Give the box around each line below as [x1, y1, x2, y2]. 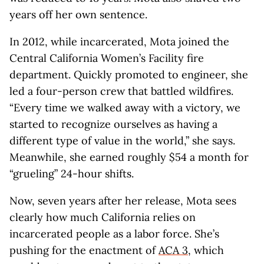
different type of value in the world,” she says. [9, 134, 235, 147]
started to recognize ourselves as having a [9, 117, 217, 131]
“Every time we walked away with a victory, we [9, 101, 240, 114]
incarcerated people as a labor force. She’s [9, 227, 219, 240]
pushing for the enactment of [9, 243, 159, 257]
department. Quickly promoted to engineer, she [9, 68, 248, 81]
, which [188, 243, 224, 257]
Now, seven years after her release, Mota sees [9, 194, 236, 207]
